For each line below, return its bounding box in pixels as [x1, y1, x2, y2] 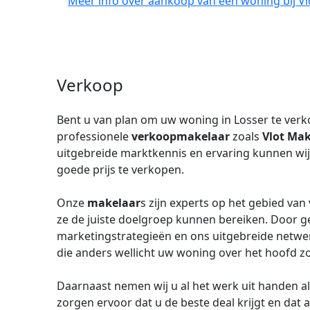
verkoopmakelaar [131, 129, 230, 144]
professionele [57, 129, 131, 144]
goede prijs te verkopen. [57, 162, 184, 177]
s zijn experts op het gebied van [140, 195, 309, 210]
